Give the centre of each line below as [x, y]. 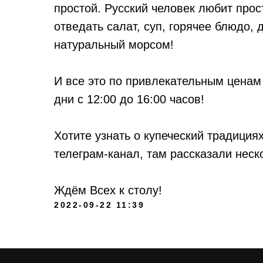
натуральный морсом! [114, 45]
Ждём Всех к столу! [108, 190]
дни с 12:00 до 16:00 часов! [129, 99]
